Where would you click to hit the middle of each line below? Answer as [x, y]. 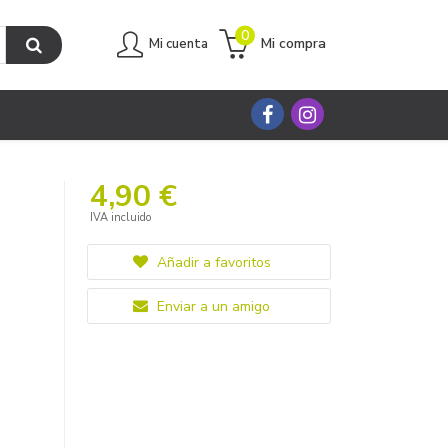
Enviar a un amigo [211, 306]
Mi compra [293, 43]
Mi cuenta [178, 43]
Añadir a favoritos [211, 262]
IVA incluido [120, 217]
